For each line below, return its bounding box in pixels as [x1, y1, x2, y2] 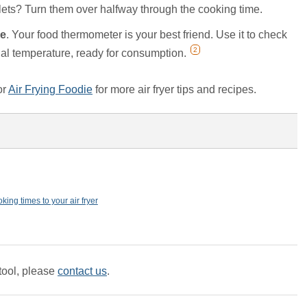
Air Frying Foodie [8, 84, 93, 96]
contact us [58, 265, 107, 277]
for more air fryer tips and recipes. [93, 84, 256, 96]
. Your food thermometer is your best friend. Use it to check [6, 29, 287, 41]
